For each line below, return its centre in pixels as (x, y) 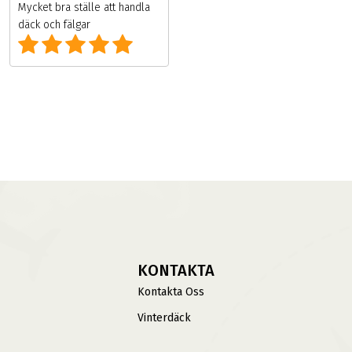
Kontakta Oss (170, 292)
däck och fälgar (54, 25)
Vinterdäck (164, 318)
